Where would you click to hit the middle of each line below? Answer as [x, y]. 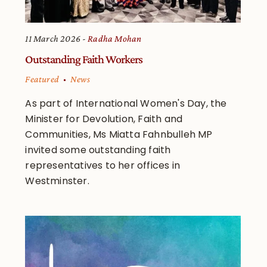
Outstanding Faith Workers [84, 59]
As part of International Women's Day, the [126, 104]
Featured [42, 79]
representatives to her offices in [103, 166]
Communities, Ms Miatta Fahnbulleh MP [119, 135]
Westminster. [57, 181]
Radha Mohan [115, 39]
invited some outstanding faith [98, 150]
